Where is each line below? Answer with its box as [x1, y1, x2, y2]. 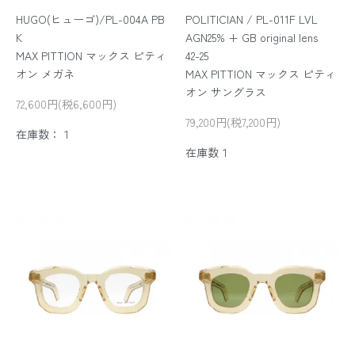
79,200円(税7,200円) [185, 113, 281, 130]
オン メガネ [16, 65, 74, 82]
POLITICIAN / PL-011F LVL [185, 10, 318, 27]
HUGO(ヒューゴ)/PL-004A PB [16, 10, 165, 27]
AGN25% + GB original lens [185, 29, 318, 45]
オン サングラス [185, 83, 266, 100]
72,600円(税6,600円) [16, 95, 116, 112]
